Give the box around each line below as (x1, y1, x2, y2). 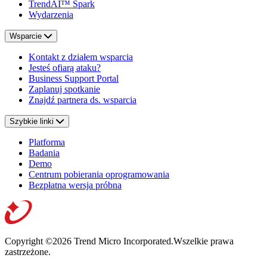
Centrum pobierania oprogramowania (29, 169, 169, 180)
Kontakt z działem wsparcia (29, 52, 133, 63)
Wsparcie (10, 32, 44, 41)
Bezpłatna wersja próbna (29, 180, 122, 191)
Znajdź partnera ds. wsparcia (29, 95, 136, 105)
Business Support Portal (29, 73, 119, 84)
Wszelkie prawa (173, 236, 234, 247)
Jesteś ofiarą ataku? (29, 63, 101, 73)
